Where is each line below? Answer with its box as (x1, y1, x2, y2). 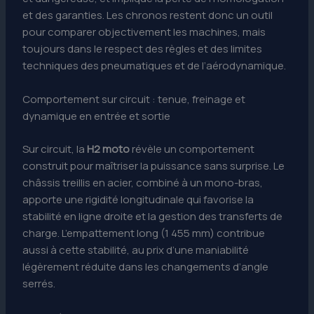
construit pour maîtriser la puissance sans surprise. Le (22, 158, 285, 173)
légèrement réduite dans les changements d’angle (22, 259, 269, 274)
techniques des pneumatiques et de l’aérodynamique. (22, 58, 287, 74)
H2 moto (87, 141, 130, 156)
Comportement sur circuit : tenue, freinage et (22, 92, 246, 107)
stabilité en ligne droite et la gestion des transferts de (22, 208, 283, 224)
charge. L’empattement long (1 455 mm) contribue (22, 225, 266, 240)
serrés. (22, 275, 56, 291)
